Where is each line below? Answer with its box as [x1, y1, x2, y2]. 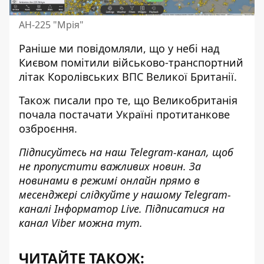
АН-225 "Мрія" [19, 18, 84, 31]
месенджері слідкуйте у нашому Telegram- [19, 187, 231, 202]
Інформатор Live [54, 201, 139, 216]
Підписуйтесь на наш [19, 144, 130, 159]
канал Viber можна [19, 215, 116, 230]
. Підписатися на [139, 201, 225, 216]
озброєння [19, 121, 74, 136]
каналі [19, 201, 54, 216]
